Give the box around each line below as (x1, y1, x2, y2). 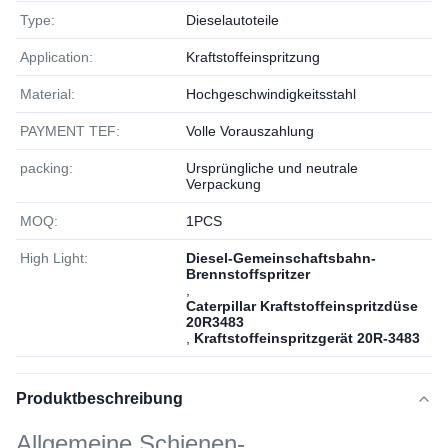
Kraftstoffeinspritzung (186, 49, 320, 65)
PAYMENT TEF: (20, 123, 120, 139)
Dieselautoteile (186, 12, 279, 28)
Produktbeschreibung (16, 390, 183, 407)
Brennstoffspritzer (186, 266, 310, 282)
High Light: (20, 250, 88, 266)
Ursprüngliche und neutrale (186, 160, 358, 176)
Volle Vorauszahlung (186, 123, 314, 139)
